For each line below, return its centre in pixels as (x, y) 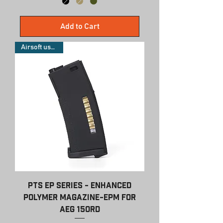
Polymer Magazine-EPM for (80, 197)
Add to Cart (80, 27)
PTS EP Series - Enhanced (80, 185)
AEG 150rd (80, 209)
